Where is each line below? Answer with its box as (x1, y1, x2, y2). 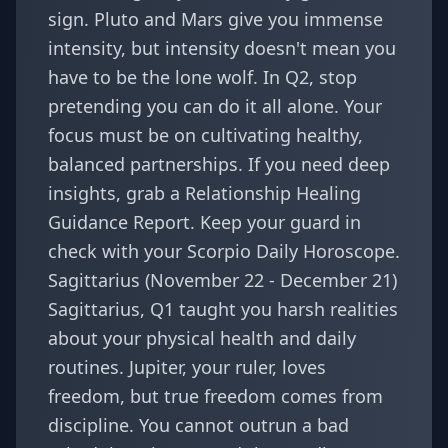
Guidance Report (48, 210, 190, 234)
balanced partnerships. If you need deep (48, 152, 390, 176)
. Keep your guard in (190, 210, 361, 234)
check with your (48, 239, 187, 263)
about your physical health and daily (48, 326, 356, 350)
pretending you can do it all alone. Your (48, 94, 382, 118)
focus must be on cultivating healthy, (48, 123, 363, 147)
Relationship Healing (185, 181, 361, 205)
